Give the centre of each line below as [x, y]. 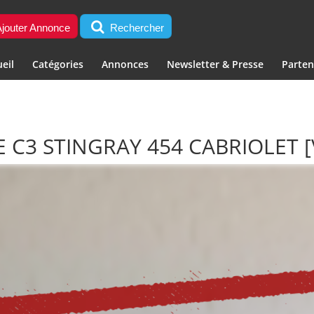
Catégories [57, 64]
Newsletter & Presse [215, 64]
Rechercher [136, 28]
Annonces [125, 64]
